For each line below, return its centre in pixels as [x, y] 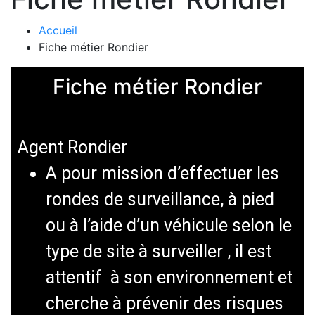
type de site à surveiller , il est [159, 251]
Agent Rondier [72, 147]
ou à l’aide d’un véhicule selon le [169, 225]
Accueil [58, 30]
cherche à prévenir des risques [165, 303]
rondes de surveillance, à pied [162, 199]
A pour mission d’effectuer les [162, 173]
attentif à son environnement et [169, 277]
